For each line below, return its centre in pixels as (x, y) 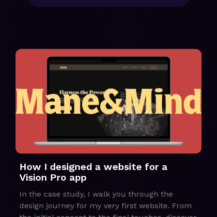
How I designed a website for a (93, 166)
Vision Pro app (53, 177)
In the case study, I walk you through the (96, 194)
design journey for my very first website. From (106, 205)
